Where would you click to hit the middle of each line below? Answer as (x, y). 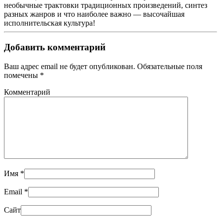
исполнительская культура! (50, 23)
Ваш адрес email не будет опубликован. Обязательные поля (103, 66)
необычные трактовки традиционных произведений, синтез (106, 5)
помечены (22, 75)
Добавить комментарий (55, 47)
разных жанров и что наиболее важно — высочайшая (94, 14)
